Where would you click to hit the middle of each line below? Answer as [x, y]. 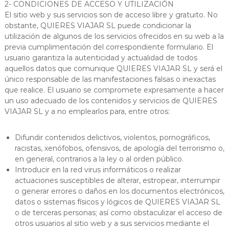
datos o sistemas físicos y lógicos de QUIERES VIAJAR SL [117, 202]
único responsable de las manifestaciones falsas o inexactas [110, 79]
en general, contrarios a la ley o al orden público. [99, 159]
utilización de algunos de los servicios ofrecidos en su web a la [114, 36]
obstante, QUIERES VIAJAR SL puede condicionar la [98, 25]
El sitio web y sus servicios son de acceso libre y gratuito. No [111, 15]
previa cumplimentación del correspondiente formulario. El [109, 47]
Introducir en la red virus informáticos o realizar [98, 169]
